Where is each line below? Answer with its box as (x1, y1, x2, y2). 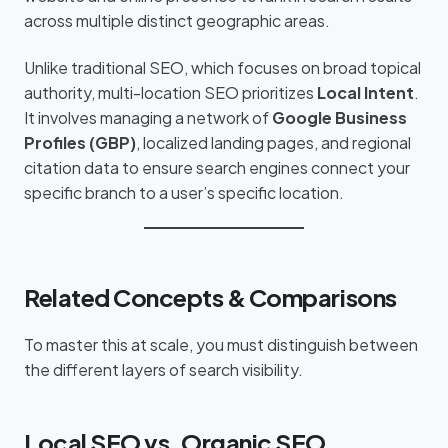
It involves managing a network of (24, 107, 272, 129)
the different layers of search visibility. (24, 359, 303, 381)
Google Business (272, 107, 407, 129)
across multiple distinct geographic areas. (24, 9, 330, 31)
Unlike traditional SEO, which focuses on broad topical (24, 57, 421, 79)
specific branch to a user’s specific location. (24, 182, 344, 204)
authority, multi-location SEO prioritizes (24, 82, 317, 104)
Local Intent (317, 82, 414, 104)
